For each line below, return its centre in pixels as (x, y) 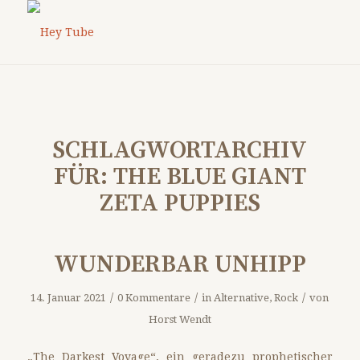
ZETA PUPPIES (180, 203)
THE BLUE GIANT (209, 177)
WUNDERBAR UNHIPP (180, 264)
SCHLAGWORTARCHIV (180, 150)
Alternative (242, 298)
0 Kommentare (154, 298)
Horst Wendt (180, 319)
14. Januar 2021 (69, 298)
